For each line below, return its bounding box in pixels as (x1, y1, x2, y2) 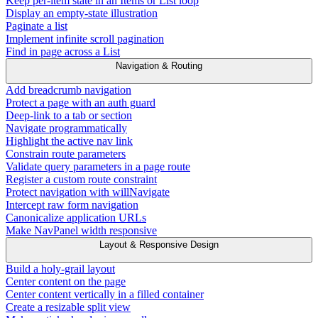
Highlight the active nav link (6, 135, 133, 147)
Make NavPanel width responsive (6, 224, 157, 236)
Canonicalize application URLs (6, 212, 146, 224)
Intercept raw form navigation (6, 199, 138, 211)
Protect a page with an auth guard (6, 97, 155, 109)
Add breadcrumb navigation (6, 84, 131, 96)
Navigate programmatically (6, 122, 127, 134)
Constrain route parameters (6, 148, 126, 160)
